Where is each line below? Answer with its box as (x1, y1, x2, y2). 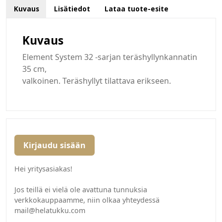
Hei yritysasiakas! (14, 164, 72, 174)
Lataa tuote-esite (105, 4, 169, 14)
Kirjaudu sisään (23, 140, 86, 151)
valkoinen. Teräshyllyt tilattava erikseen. (22, 75, 171, 87)
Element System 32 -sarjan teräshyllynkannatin (22, 52, 197, 63)
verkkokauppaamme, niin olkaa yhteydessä (14, 195, 160, 205)
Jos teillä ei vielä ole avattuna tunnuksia (14, 185, 147, 195)
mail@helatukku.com (14, 206, 85, 216)
